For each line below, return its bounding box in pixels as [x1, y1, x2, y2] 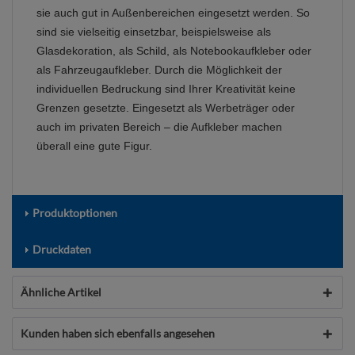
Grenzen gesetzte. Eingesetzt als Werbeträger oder [36, 101, 295, 115]
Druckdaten [32, 242, 91, 257]
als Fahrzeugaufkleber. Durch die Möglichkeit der [36, 63, 282, 77]
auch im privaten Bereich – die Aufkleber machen [36, 120, 282, 134]
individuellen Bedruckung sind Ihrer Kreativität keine [36, 82, 296, 96]
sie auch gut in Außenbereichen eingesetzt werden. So [36, 6, 310, 20]
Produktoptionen [32, 206, 117, 220]
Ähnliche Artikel [21, 285, 101, 300]
